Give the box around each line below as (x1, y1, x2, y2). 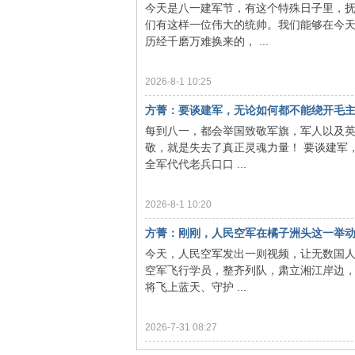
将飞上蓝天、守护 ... (145, 281, 246, 293)
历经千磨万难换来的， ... (145, 35, 269, 48)
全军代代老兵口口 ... (145, 158, 246, 170)
